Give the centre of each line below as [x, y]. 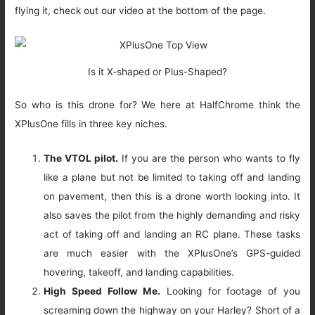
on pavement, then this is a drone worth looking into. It [172, 197]
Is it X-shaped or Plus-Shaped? [157, 71]
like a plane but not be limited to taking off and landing [172, 178]
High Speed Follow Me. [102, 291]
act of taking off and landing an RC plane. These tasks [172, 234]
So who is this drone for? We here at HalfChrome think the [157, 105]
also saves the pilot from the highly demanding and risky [172, 216]
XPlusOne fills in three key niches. [91, 124]
